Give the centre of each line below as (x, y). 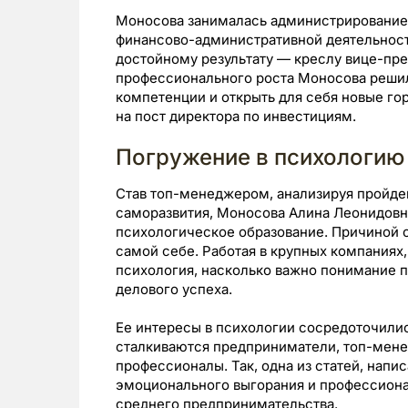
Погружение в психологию (260, 157)
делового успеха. (174, 289)
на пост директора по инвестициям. (236, 116)
